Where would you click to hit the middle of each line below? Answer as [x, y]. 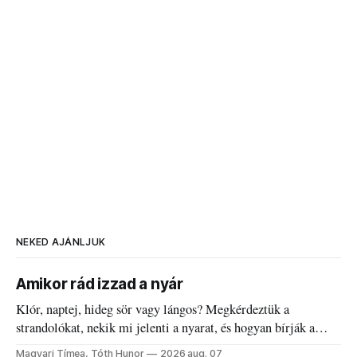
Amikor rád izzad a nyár [100, 284]
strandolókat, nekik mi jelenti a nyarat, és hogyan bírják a [166, 328]
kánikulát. [42, 346]
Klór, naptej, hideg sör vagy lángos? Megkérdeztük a [153, 310]
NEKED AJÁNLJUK [61, 242]
